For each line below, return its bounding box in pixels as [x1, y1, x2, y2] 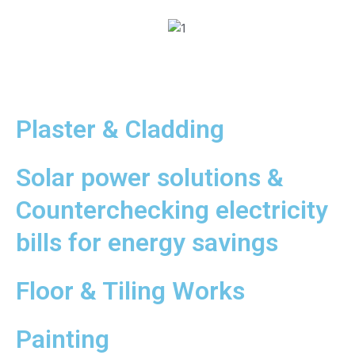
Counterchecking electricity [15, 195, 328, 226]
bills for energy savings [15, 227, 278, 258]
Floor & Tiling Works [15, 276, 245, 307]
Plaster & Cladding [15, 114, 224, 145]
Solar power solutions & [15, 162, 284, 193]
